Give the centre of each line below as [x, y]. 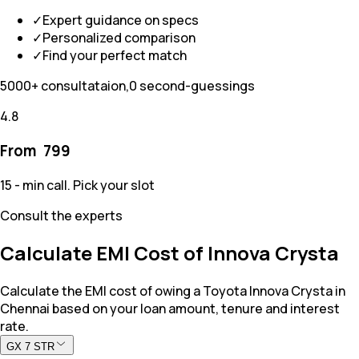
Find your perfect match [115, 56]
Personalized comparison [119, 38]
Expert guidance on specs [121, 20]
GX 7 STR [30, 347]
